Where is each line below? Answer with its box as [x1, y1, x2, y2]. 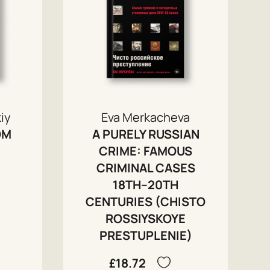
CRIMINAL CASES [96, 159, 195, 176]
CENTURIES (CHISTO [86, 193, 206, 210]
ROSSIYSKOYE [105, 210, 186, 227]
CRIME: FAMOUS [99, 142, 193, 159]
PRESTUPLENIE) [99, 227, 192, 243]
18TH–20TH [113, 176, 179, 193]
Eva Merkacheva [101, 108, 190, 125]
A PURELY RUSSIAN [92, 125, 199, 142]
